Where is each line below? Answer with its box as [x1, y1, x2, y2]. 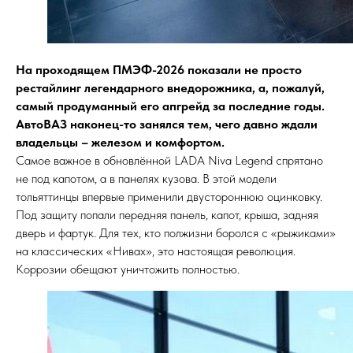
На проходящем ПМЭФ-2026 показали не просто [16, 62, 302, 78]
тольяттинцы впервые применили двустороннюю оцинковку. [16, 189, 322, 205]
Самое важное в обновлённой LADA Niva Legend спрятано [16, 153, 323, 169]
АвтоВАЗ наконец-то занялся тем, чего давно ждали [16, 117, 318, 132]
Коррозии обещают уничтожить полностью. [16, 262, 240, 277]
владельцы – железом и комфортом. [16, 135, 225, 150]
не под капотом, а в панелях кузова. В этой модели [16, 171, 277, 187]
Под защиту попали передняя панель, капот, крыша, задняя [16, 207, 318, 223]
